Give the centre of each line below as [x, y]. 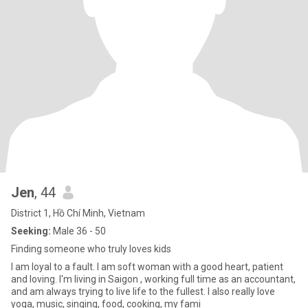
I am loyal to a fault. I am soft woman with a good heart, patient [147, 267]
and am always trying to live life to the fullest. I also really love [143, 291]
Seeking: [31, 231]
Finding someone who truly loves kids [91, 249]
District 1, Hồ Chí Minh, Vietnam [78, 213]
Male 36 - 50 [78, 231]
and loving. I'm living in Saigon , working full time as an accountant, [153, 279]
